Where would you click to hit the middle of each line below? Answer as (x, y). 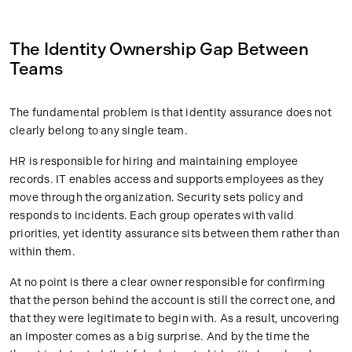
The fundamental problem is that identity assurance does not (170, 113)
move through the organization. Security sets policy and (156, 198)
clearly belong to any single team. (99, 131)
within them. (42, 252)
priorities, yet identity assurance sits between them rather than (174, 234)
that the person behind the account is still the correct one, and (172, 301)
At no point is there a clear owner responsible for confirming (168, 283)
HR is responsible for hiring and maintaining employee (154, 162)
